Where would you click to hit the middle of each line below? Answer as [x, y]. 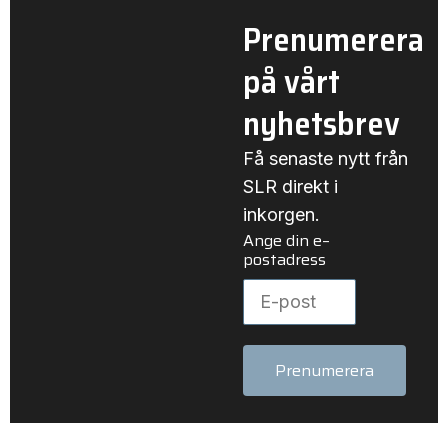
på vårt [292, 81]
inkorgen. [282, 214]
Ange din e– [287, 240]
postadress [285, 259]
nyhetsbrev [322, 123]
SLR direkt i [291, 186]
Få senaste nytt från [326, 158]
